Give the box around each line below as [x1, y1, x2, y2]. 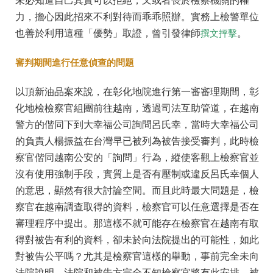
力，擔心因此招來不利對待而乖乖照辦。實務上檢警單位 [15, 12, 259, 23]
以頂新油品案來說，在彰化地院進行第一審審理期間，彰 [15, 87, 259, 97]
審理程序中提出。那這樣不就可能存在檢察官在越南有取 [15, 218, 259, 229]
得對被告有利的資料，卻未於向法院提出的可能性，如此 [15, 235, 259, 246]
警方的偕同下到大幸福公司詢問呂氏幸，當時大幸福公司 [15, 119, 259, 130]
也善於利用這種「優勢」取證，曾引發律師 [15, 28, 200, 39]
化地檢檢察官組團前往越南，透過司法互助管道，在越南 [15, 103, 259, 114]
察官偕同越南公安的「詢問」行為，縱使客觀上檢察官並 [15, 152, 259, 163]
